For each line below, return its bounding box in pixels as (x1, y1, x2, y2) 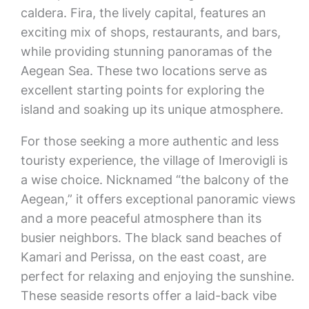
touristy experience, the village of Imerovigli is (20, 153, 288, 168)
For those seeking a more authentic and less (20, 134, 279, 148)
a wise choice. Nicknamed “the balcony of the (20, 172, 288, 187)
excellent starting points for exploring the (20, 83, 264, 97)
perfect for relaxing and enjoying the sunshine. (20, 269, 295, 283)
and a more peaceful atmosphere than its (20, 211, 261, 226)
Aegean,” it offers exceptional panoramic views (20, 192, 295, 206)
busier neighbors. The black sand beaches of (20, 230, 282, 245)
